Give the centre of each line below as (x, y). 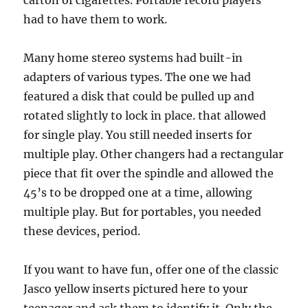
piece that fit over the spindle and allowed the (149, 173)
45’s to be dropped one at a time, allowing (138, 192)
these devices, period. (82, 231)
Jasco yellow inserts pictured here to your (136, 289)
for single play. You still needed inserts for (138, 135)
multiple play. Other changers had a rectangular (154, 154)
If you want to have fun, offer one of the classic (151, 269)
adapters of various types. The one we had (137, 77)
